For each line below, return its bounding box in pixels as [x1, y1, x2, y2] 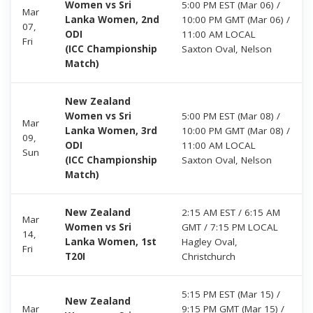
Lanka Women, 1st [65, 235, 156, 248]
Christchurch [182, 249, 235, 263]
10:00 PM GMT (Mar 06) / [182, 13, 290, 26]
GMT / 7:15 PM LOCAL [182, 220, 278, 233]
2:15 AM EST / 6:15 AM [182, 205, 280, 219]
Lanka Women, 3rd [65, 124, 157, 137]
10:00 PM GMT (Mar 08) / [182, 124, 290, 137]
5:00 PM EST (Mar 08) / [182, 109, 280, 122]
